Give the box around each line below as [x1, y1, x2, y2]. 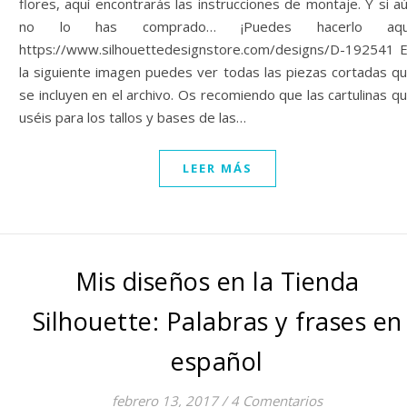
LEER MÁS [182, 160, 253, 176]
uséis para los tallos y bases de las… [19, 108, 246, 126]
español [171, 344, 263, 378]
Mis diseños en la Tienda [74, 264, 360, 298]
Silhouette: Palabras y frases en [32, 304, 402, 338]
